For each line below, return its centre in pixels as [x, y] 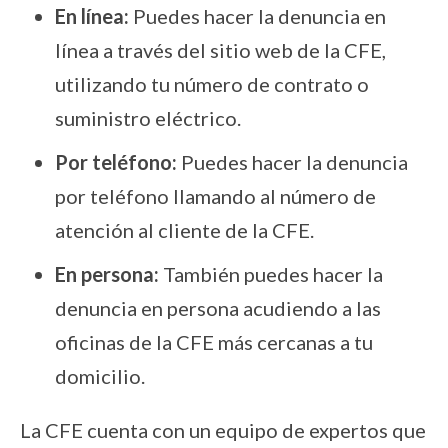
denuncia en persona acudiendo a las [218, 308]
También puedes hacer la [271, 274]
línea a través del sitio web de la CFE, [220, 50]
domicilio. [100, 376]
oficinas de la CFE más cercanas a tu [214, 342]
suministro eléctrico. [148, 118]
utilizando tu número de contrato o [212, 84]
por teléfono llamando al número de [215, 196]
